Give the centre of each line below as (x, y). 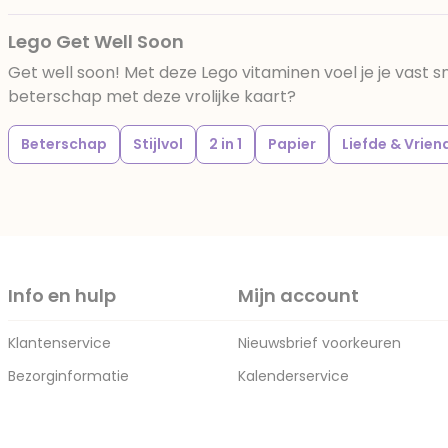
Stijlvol (158, 144)
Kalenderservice (293, 376)
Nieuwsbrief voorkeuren (319, 343)
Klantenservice (59, 343)
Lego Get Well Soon (96, 41)
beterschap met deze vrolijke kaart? (152, 96)
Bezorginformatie (68, 376)
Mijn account (298, 295)
